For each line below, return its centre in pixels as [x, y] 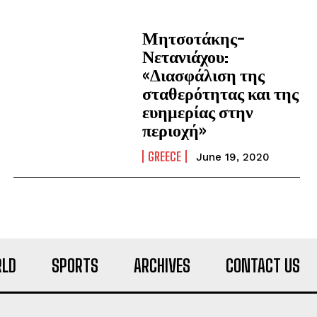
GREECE [164, 156]
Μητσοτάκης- [193, 38]
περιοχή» [174, 130]
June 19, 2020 [232, 157]
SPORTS [75, 266]
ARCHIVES [162, 266]
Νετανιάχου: [185, 56]
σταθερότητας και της [220, 93]
